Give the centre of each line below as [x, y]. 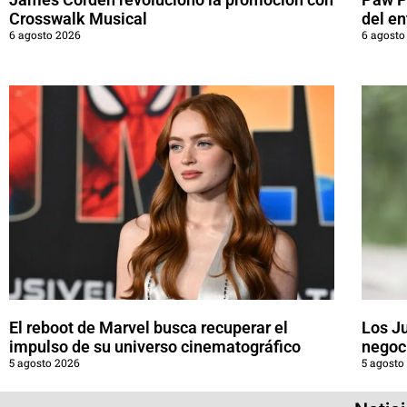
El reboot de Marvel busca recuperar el [149, 328]
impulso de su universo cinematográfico [155, 347]
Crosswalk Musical [78, 19]
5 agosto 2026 [45, 363]
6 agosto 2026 [45, 35]
